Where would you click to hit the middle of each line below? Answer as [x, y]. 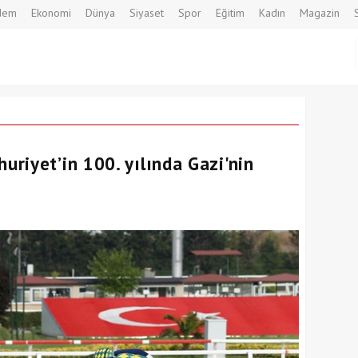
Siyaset [147, 13]
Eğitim [230, 13]
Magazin [320, 13]
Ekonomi [51, 13]
